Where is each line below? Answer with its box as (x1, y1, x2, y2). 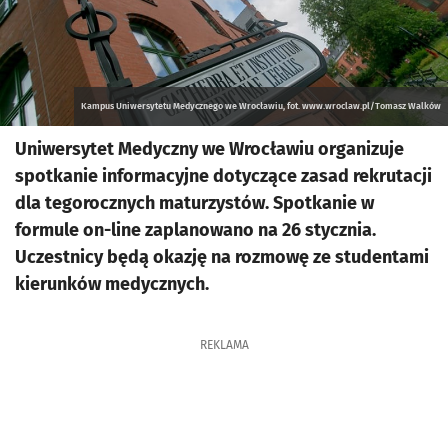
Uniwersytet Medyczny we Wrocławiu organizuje (15, 138, 404, 160)
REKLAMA (199, 338, 249, 352)
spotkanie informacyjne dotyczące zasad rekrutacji (15, 165, 432, 187)
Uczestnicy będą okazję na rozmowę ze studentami (15, 246, 429, 268)
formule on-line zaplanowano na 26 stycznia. (15, 219, 376, 241)
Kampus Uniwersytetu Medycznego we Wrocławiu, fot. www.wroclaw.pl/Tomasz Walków (81, 101, 441, 111)
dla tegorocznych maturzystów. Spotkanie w (15, 192, 374, 214)
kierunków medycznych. (15, 273, 209, 295)
